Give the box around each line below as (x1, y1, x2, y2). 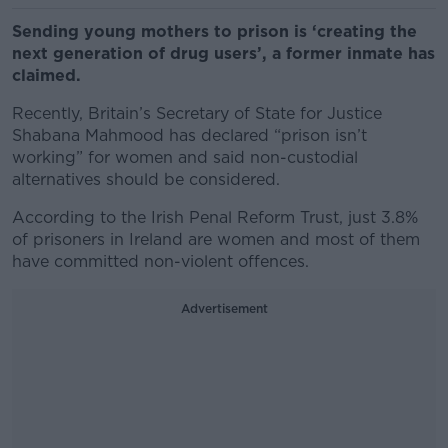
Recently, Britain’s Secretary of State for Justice (12, 104, 382, 123)
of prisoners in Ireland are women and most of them (12, 230, 420, 249)
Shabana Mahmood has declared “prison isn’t (12, 126, 367, 145)
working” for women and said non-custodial (12, 148, 358, 167)
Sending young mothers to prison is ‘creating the (12, 22, 417, 41)
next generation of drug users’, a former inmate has (12, 44, 435, 63)
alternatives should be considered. (12, 170, 285, 189)
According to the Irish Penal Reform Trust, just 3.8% (12, 208, 418, 227)
